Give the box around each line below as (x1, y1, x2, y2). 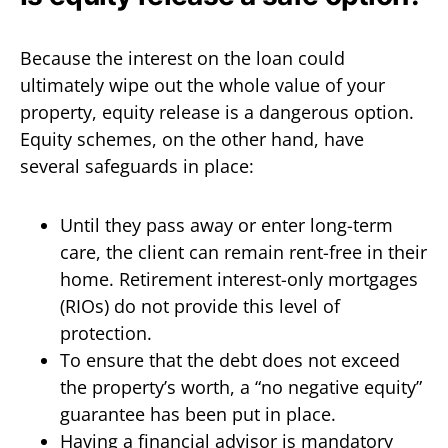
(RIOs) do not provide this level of (60, 293, 340, 318)
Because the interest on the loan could (20, 45, 345, 70)
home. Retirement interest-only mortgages (60, 266, 418, 291)
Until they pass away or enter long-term (60, 212, 393, 237)
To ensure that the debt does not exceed (60, 347, 400, 372)
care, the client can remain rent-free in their (60, 239, 427, 264)
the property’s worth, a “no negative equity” (60, 374, 422, 399)
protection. (60, 320, 152, 345)
